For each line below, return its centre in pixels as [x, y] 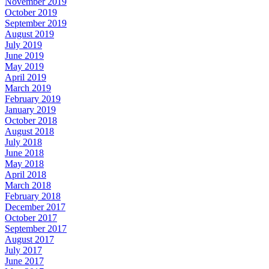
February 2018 [33, 196]
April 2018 [26, 174]
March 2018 [28, 185]
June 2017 [24, 261]
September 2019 [36, 23]
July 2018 [23, 142]
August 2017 [29, 239]
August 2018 [29, 131]
